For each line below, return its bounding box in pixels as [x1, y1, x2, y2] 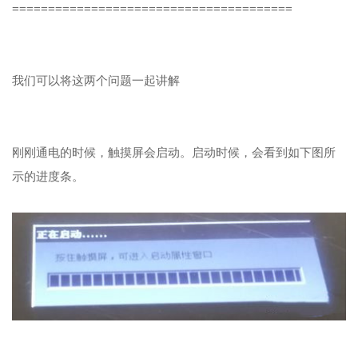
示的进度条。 [12, 169, 84, 183]
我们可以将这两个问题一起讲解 [12, 74, 180, 87]
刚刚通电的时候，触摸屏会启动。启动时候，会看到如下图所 [12, 145, 336, 159]
